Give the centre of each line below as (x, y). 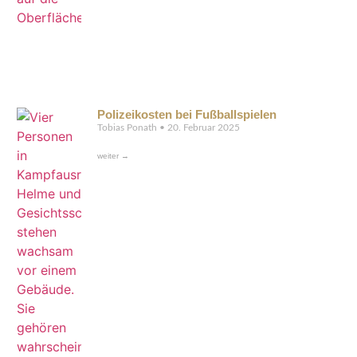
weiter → (114, 156)
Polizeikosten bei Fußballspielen (187, 115)
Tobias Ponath (129, 128)
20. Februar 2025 (203, 128)
